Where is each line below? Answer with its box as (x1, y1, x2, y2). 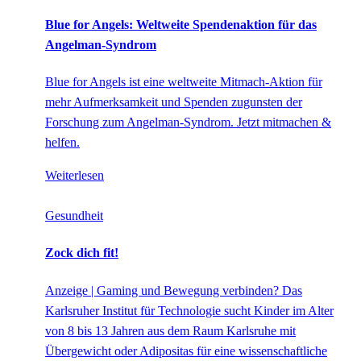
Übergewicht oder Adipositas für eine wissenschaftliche (45, 343, 327, 358)
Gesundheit (45, 209, 103, 223)
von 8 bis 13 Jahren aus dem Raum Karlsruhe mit (45, 323, 296, 338)
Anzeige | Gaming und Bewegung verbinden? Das (45, 283, 302, 297)
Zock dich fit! (45, 246, 118, 260)
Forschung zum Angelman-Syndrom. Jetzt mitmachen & (45, 115, 331, 130)
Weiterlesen (45, 168, 104, 183)
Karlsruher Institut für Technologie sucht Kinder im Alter (45, 303, 334, 317)
